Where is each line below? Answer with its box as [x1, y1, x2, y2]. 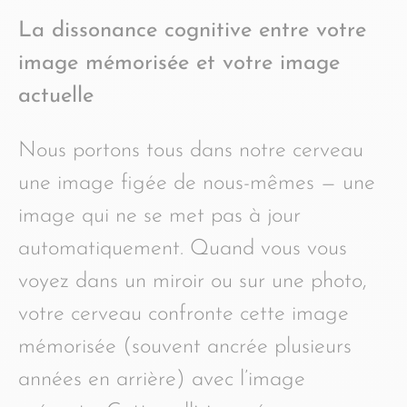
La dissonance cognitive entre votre [18, 19, 366, 42]
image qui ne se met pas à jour [18, 204, 301, 227]
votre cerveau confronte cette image [18, 303, 349, 325]
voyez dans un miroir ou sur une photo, [18, 270, 367, 293]
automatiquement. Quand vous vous [18, 237, 347, 260]
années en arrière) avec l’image [18, 368, 305, 391]
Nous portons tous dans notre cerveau [18, 139, 363, 162]
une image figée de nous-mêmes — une [18, 172, 375, 194]
